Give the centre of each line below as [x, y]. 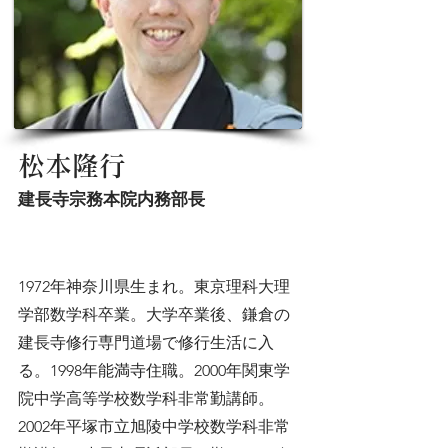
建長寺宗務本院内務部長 [111, 198]
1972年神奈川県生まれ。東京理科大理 [154, 286]
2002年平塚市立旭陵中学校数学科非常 [154, 426]
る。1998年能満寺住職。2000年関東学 [154, 370]
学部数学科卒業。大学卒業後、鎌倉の [154, 314]
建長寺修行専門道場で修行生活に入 [146, 342]
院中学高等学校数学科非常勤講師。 [146, 398]
